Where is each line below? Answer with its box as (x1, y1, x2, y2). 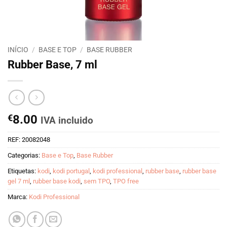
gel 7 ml (8, 177, 30, 185)
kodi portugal (53, 167, 90, 175)
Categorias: (8, 152, 42, 160)
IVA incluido (41, 115, 93, 127)
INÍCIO (8, 46, 28, 54)
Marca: (8, 193, 29, 201)
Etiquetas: (8, 167, 37, 175)
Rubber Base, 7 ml (8, 57, 97, 71)
